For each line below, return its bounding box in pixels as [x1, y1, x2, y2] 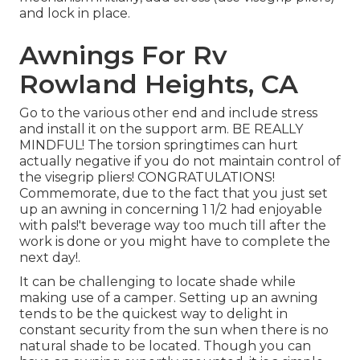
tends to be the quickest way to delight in [19, 306, 288, 322]
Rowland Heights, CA [19, 68, 298, 100]
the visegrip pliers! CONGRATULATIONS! [19, 170, 275, 186]
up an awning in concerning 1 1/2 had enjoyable [19, 202, 322, 218]
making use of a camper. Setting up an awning [19, 290, 318, 306]
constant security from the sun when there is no [19, 322, 329, 338]
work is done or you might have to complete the [19, 234, 330, 250]
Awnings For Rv [19, 39, 227, 72]
